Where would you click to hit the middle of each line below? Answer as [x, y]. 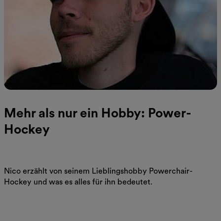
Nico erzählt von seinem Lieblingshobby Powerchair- [98, 171]
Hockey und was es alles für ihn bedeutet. [78, 182]
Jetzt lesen [24, 201]
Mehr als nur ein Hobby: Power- [98, 113]
